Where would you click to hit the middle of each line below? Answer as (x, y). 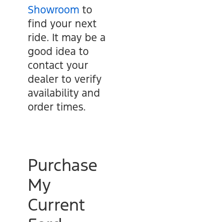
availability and (64, 93)
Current (56, 205)
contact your (58, 65)
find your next (62, 24)
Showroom (54, 10)
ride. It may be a (67, 37)
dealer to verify (65, 79)
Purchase (62, 165)
